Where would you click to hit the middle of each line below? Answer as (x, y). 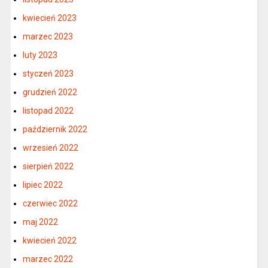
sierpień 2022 (48, 166)
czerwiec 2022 (50, 203)
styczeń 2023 (48, 73)
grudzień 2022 (50, 92)
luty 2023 (40, 55)
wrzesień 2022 (50, 147)
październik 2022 (55, 129)
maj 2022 (40, 222)
